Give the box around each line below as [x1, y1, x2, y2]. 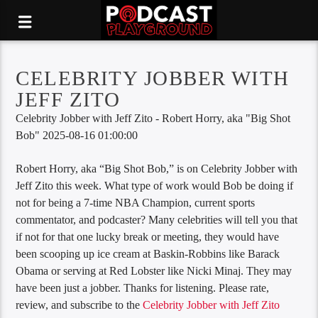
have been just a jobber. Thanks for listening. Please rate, [16, 281, 270, 294]
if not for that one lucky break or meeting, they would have [16, 230, 280, 243]
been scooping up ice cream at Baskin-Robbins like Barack [16, 247, 280, 260]
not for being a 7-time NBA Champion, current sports [16, 196, 256, 209]
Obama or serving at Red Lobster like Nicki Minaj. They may [16, 264, 292, 277]
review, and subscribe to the [16, 298, 143, 311]
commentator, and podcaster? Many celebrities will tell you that [16, 213, 298, 226]
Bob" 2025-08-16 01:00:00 [16, 129, 138, 142]
